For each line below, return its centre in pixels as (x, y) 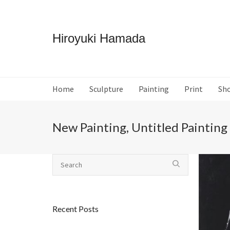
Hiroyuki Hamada (99, 38)
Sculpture (106, 89)
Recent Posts (75, 209)
